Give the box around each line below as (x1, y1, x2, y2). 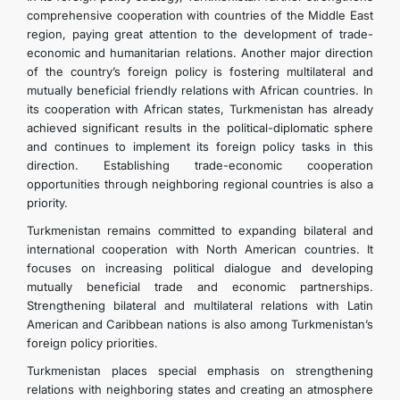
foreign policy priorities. (27, 336, 158, 350)
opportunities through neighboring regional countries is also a (27, 177, 373, 191)
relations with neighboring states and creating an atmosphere (27, 382, 373, 396)
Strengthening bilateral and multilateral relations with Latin (27, 298, 373, 312)
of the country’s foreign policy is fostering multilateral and (27, 64, 373, 79)
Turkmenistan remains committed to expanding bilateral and (27, 223, 373, 237)
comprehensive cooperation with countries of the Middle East (27, 8, 373, 22)
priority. (27, 196, 68, 210)
